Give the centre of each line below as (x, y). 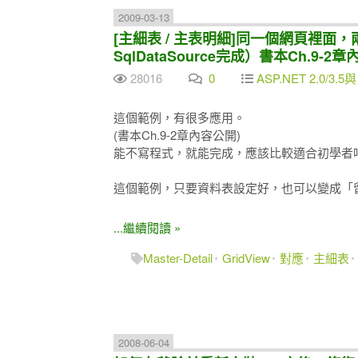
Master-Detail (178, 258)
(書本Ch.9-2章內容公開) (177, 135)
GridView (246, 258)
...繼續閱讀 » (147, 227)
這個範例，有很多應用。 (179, 117)
